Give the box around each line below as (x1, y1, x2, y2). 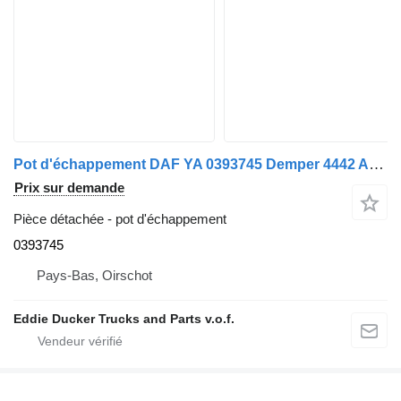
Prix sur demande (14, 179, 124, 195)
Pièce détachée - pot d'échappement (13, 210, 226, 226)
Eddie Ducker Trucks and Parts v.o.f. (13, 311, 235, 326)
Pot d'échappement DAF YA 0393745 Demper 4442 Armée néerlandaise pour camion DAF (369, 155, 384, 173)
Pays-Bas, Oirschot (37, 267, 152, 283)
